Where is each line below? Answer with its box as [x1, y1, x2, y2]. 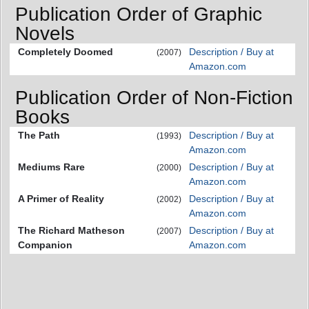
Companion [18, 239, 72, 251]
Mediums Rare [18, 161, 85, 173]
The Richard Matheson [18, 225, 125, 237]
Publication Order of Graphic [15, 3, 262, 25]
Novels [15, 22, 74, 44]
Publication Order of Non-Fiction [15, 87, 293, 109]
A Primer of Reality [18, 193, 104, 205]
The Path [18, 130, 60, 141]
